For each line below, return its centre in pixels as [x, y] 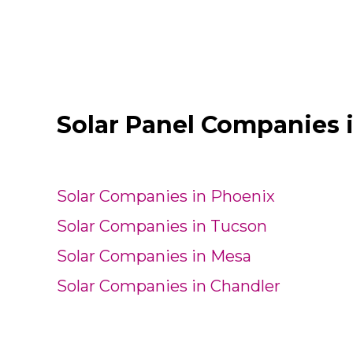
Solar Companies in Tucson [162, 227]
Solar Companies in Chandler [169, 286]
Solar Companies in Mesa [154, 256]
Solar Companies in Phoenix [166, 197]
